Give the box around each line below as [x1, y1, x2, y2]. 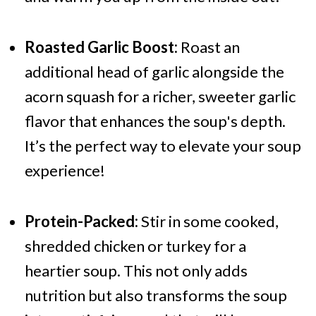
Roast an [177, 37, 240, 57]
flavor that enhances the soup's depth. [24, 111, 286, 131]
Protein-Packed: [24, 212, 138, 231]
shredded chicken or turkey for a [24, 236, 246, 256]
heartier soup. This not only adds [24, 261, 248, 281]
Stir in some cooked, [138, 212, 279, 231]
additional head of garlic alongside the [24, 62, 284, 82]
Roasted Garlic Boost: [24, 37, 178, 57]
